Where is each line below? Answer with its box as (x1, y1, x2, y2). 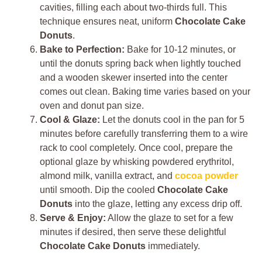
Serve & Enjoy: (40, 213, 106, 223)
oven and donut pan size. (40, 101, 144, 111)
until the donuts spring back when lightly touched (40, 58, 241, 69)
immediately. (146, 241, 200, 251)
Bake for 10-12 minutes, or (125, 44, 236, 55)
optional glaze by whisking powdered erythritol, (40, 157, 234, 167)
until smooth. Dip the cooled (40, 185, 157, 195)
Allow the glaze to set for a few (106, 213, 233, 223)
